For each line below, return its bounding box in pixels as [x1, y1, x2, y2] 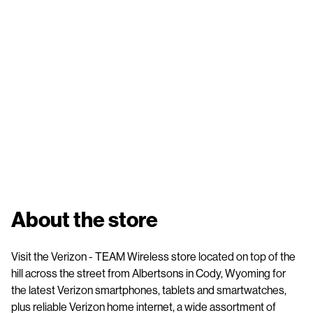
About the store [11, 206, 158, 231]
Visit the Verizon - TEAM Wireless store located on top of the [11, 249, 296, 263]
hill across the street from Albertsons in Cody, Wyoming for [11, 266, 286, 279]
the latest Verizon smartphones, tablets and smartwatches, [11, 283, 286, 296]
